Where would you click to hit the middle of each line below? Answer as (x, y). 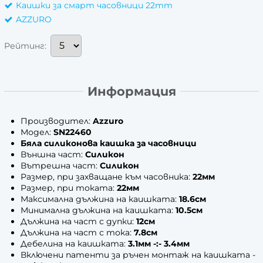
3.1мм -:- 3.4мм (159, 243)
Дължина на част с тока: (76, 232)
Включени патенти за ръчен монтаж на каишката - (138, 254)
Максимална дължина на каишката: (100, 199)
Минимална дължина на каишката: (98, 210)
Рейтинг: (25, 45)
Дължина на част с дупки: (77, 221)
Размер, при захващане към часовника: (107, 176)
